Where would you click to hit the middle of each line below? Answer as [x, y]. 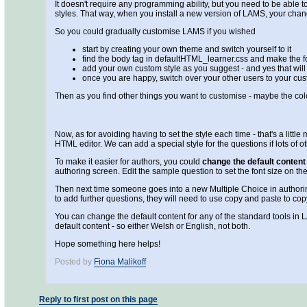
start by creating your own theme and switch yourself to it [187, 49]
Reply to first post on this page [98, 299]
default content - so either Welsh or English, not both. [152, 226]
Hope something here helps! [108, 244]
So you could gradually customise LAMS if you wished [155, 32]
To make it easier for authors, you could [128, 162]
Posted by [74, 262]
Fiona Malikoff [120, 262]
